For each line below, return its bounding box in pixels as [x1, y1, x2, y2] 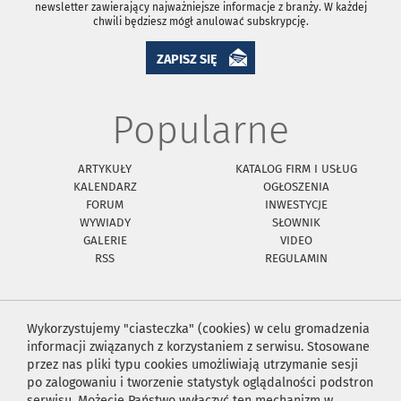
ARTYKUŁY [78, 162, 132, 176]
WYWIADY [79, 216, 131, 230]
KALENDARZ [73, 180, 137, 194]
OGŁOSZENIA [263, 180, 329, 194]
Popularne [112, 107, 289, 154]
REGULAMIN [265, 252, 328, 266]
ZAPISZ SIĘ [157, 52, 218, 68]
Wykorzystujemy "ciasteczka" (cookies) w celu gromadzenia [27, 321, 370, 337]
